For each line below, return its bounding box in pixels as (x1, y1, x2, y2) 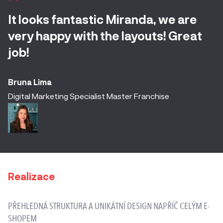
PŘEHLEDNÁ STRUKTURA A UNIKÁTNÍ (8, 201, 127, 212)
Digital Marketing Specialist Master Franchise (8, 91, 169, 101)
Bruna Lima (8, 77, 52, 87)
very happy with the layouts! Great (8, 28, 202, 43)
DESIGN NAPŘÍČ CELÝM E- (127, 201, 210, 212)
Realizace (8, 170, 55, 183)
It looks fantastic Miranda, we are (8, 12, 197, 27)
